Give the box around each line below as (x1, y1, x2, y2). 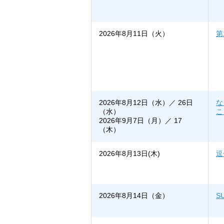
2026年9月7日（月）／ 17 (99, 116, 182, 125)
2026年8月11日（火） (99, 29, 169, 38)
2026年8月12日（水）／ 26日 (99, 98, 193, 107)
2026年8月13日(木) (99, 149, 160, 158)
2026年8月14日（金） (99, 191, 169, 200)
